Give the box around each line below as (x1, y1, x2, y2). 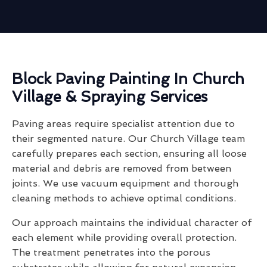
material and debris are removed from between (12, 163, 231, 175)
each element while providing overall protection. (12, 232, 237, 244)
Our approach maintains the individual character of (12, 217, 252, 229)
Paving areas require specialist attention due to (12, 118, 235, 130)
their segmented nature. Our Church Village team (12, 133, 245, 145)
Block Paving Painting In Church (12, 70, 244, 88)
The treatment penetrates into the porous (12, 247, 210, 259)
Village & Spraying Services (12, 88, 207, 106)
